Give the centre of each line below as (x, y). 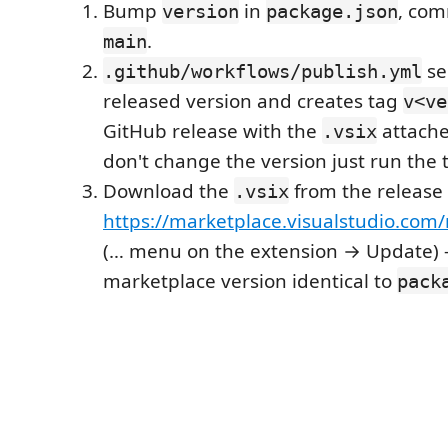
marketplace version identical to (250, 280)
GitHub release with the (212, 130)
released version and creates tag (253, 100)
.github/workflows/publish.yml (262, 70)
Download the (168, 190)
